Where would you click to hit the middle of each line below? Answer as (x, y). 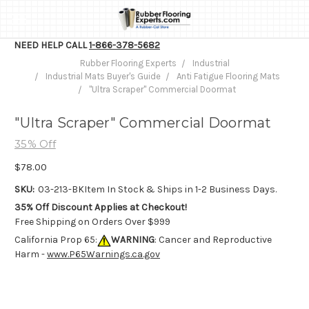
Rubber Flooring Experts (128, 63)
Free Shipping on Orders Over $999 (92, 221)
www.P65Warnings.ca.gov (103, 254)
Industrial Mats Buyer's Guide (103, 76)
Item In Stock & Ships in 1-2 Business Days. (180, 189)
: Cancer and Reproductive (213, 239)
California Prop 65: (56, 239)
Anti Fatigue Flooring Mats (228, 76)
